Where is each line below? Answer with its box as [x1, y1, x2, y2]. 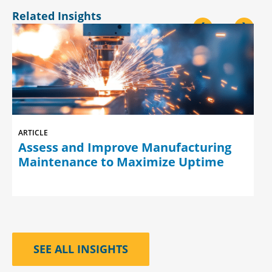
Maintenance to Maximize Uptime [18, 154, 224, 170]
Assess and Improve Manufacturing [18, 139, 231, 155]
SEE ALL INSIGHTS [33, 242, 128, 256]
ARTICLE [18, 127, 48, 138]
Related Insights [12, 8, 101, 23]
